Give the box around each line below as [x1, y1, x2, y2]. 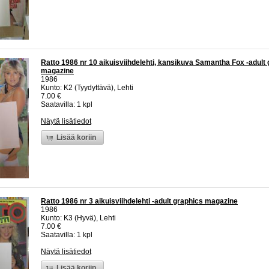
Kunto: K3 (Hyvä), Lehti [41, 214, 116, 223]
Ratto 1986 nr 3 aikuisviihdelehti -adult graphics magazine [41, 197, 238, 206]
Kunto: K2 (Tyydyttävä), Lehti [41, 83, 133, 92]
